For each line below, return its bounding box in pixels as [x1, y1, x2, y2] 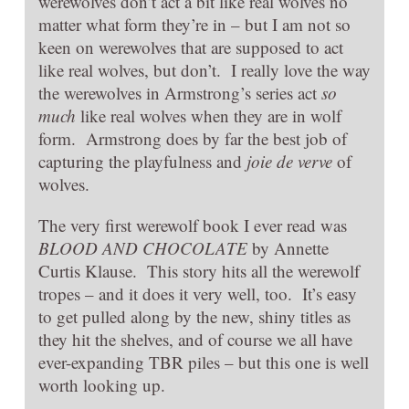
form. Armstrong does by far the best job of [38, 127, 347, 151]
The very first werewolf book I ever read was [38, 214, 347, 237]
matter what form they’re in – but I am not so [38, 13, 351, 37]
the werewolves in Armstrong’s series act [38, 81, 321, 105]
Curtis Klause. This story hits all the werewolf [38, 259, 360, 283]
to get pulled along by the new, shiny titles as [38, 305, 351, 329]
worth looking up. [38, 373, 165, 397]
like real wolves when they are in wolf [76, 104, 341, 128]
